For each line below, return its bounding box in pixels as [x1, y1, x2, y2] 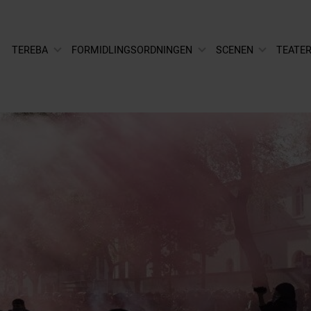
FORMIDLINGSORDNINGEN [72, 42, 193, 58]
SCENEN [215, 42, 253, 58]
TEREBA [12, 42, 49, 58]
